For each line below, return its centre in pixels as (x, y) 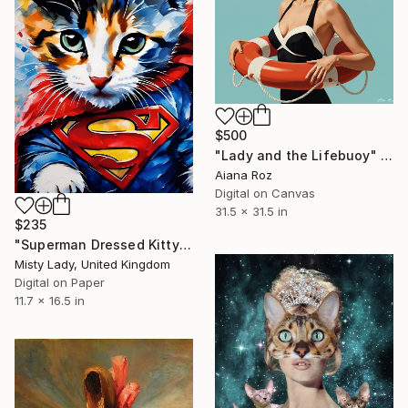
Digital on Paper (60, 283)
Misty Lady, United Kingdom (92, 265)
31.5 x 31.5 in (251, 212)
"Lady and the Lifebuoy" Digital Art (386, 156)
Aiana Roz (244, 175)
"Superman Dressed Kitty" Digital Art (185, 245)
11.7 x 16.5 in (50, 301)
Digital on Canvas (265, 194)
